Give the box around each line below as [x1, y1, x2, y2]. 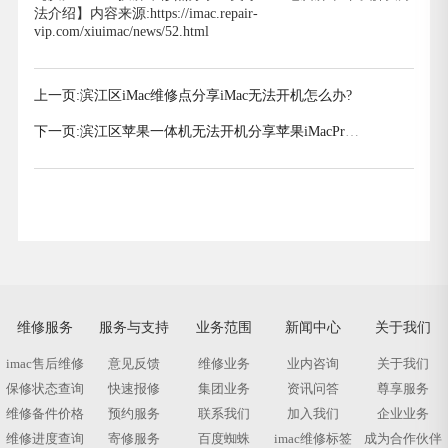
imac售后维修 [5, 356, 84, 372]
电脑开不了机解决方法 [34, 142, 175, 158]
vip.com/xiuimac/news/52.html [34, 22, 210, 39]
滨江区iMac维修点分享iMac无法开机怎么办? [80, 88, 353, 104]
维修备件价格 [5, 406, 84, 422]
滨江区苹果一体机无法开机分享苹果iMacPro [80, 124, 353, 140]
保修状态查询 [5, 381, 84, 397]
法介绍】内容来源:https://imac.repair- [34, 4, 259, 21]
